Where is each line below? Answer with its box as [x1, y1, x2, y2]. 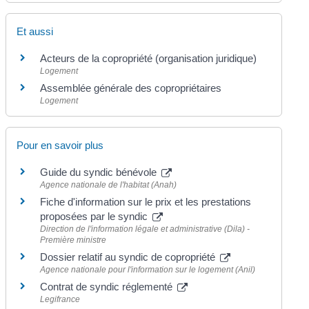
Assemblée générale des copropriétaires [40, 82, 222, 94]
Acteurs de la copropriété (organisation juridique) [40, 52, 257, 64]
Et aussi [17, 26, 54, 37]
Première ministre [40, 235, 107, 246]
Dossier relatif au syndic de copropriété [40, 251, 219, 263]
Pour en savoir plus [17, 139, 104, 152]
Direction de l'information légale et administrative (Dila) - [40, 224, 250, 235]
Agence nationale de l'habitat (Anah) [40, 180, 177, 190]
